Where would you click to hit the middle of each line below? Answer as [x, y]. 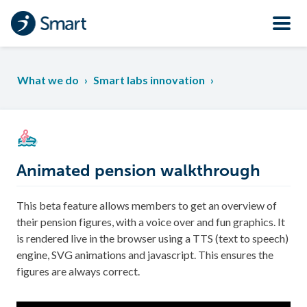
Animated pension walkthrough [138, 171]
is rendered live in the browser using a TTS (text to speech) [152, 238]
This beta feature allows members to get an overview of [147, 206]
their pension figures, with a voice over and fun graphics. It [151, 222]
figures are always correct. [78, 271]
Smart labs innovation [149, 80]
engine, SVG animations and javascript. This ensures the [145, 255]
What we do [48, 80]
